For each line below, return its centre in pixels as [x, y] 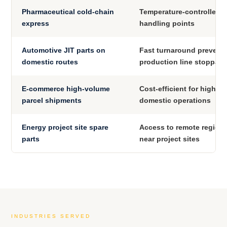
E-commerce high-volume [66, 89]
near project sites [169, 139]
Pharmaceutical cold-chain [68, 12]
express [35, 24]
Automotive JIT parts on [64, 50]
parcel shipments [52, 101]
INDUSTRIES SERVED [51, 216]
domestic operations [175, 101]
